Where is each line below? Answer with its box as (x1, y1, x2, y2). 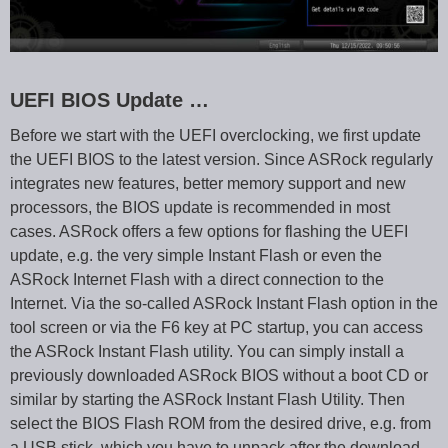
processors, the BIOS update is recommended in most (10, 198, 390, 216)
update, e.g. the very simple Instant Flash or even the (10, 246, 382, 264)
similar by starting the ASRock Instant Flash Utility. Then (10, 390, 405, 408)
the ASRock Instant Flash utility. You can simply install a (10, 342, 404, 360)
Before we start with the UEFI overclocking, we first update (10, 126, 421, 144)
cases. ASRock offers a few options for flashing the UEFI (10, 222, 408, 240)
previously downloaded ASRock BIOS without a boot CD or (10, 366, 428, 384)
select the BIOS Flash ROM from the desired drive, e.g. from (10, 414, 431, 432)
